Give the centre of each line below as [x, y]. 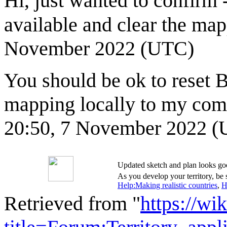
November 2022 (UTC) [99, 48]
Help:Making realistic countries [167, 185]
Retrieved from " [72, 203]
